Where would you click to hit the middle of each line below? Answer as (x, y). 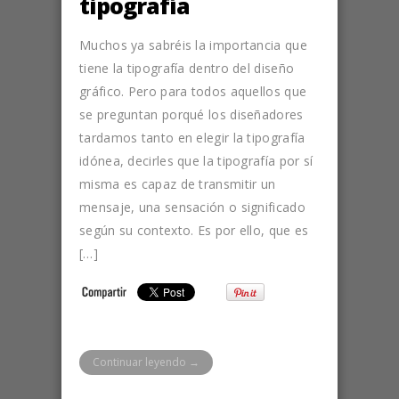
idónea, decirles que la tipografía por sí (196, 160)
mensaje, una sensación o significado (192, 207)
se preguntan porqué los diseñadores (191, 114)
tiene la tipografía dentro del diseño (187, 68)
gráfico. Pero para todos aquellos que (193, 91)
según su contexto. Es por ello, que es (194, 230)
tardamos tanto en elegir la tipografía (192, 137)
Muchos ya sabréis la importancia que (193, 45)
